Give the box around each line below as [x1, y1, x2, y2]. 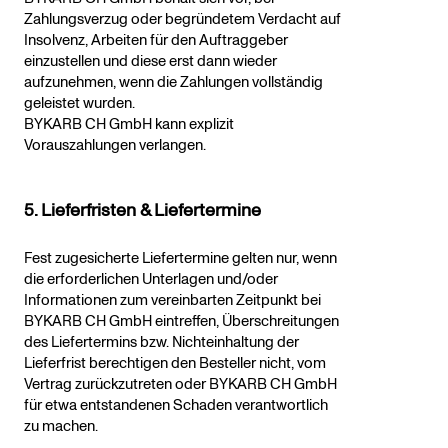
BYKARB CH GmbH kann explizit [24, 114, 234, 136]
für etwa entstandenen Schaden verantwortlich [24, 395, 328, 417]
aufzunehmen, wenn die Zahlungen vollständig [24, 72, 323, 94]
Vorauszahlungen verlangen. [24, 135, 206, 157]
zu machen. [24, 416, 98, 438]
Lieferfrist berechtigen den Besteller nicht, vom [24, 353, 326, 375]
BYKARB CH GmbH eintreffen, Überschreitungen [24, 311, 339, 333]
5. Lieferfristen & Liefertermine [24, 198, 261, 224]
